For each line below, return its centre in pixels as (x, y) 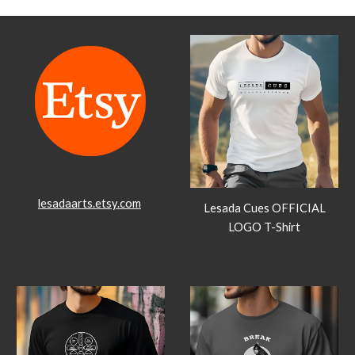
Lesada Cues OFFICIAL (264, 208)
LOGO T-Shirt (264, 227)
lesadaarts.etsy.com (90, 204)
